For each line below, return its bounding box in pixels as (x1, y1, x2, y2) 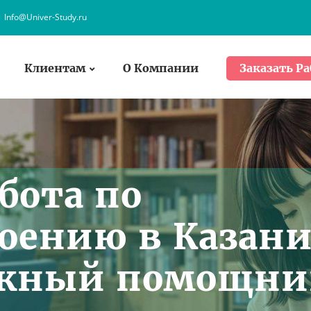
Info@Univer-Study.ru (4, 11, 87, 23)
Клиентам (24, 60, 85, 75)
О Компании (123, 60, 199, 75)
